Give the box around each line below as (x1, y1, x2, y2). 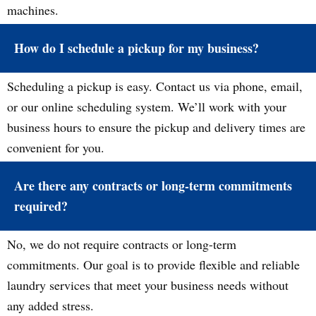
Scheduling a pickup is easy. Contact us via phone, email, (7, 78, 303, 95)
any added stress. (7, 297, 94, 314)
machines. (7, 1, 59, 18)
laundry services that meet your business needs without (7, 276, 288, 293)
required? (14, 197, 68, 215)
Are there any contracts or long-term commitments (14, 176, 292, 195)
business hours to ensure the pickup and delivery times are (7, 119, 305, 135)
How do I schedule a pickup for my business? (14, 39, 259, 57)
